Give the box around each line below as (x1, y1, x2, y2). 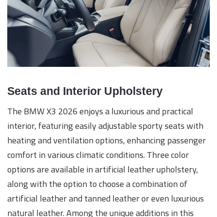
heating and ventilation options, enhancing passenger (7, 132, 206, 149)
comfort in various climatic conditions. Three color (7, 147, 189, 163)
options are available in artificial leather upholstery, (7, 161, 198, 178)
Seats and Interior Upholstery (7, 84, 163, 97)
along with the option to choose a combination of (7, 176, 187, 192)
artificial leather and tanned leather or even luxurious (7, 190, 204, 207)
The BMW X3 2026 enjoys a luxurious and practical (7, 103, 193, 120)
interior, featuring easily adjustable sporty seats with (7, 118, 203, 134)
